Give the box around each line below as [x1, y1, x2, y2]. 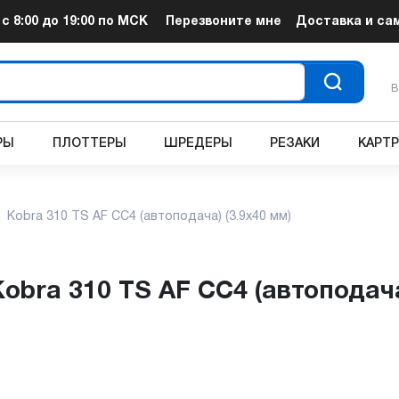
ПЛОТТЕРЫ [52, 137, 126, 150]
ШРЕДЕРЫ [164, 137, 233, 150]
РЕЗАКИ [270, 137, 321, 150]
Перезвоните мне [165, 15, 281, 28]
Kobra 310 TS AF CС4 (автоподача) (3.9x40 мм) [7, 211, 291, 223]
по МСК [94, 15, 149, 28]
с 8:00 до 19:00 [2, 15, 95, 28]
